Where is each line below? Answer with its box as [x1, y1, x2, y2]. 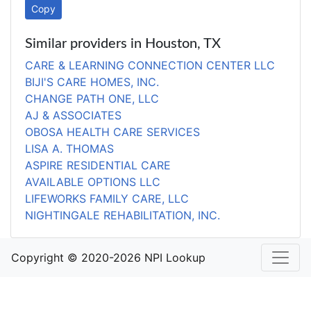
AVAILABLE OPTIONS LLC [25, 175, 160, 189]
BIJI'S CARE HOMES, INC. [25, 75, 159, 89]
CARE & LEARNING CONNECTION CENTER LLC [25, 58, 275, 72]
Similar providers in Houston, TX [25, 37, 221, 51]
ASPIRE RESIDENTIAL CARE [25, 158, 171, 172]
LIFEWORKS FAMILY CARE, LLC [25, 192, 189, 205]
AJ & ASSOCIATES [25, 108, 121, 122]
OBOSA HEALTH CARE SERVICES [25, 125, 200, 139]
